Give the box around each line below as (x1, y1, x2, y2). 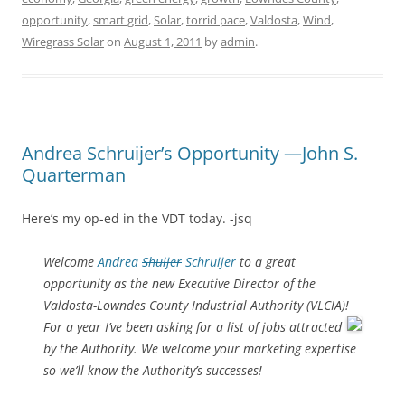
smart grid (93, 12, 148, 28)
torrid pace (186, 12, 245, 28)
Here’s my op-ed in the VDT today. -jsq (22, 210, 252, 227)
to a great (236, 253, 296, 270)
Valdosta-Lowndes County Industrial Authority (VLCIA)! (43, 297, 349, 314)
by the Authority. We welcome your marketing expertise (43, 340, 356, 357)
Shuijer (142, 253, 182, 270)
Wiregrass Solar (22, 33, 104, 50)
